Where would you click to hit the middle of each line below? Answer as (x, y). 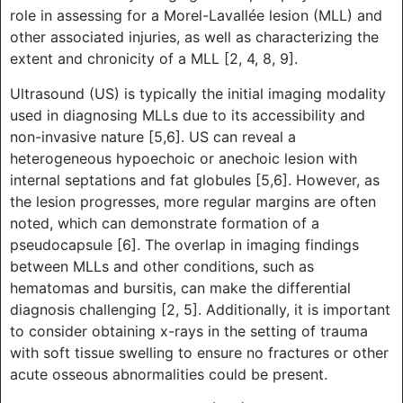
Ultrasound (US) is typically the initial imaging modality (198, 93)
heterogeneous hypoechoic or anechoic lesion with (184, 158)
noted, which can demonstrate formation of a (165, 223)
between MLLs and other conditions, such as (162, 266)
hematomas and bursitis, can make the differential (180, 287)
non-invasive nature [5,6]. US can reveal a (153, 136)
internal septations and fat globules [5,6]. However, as (195, 179)
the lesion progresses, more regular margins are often (193, 201)
